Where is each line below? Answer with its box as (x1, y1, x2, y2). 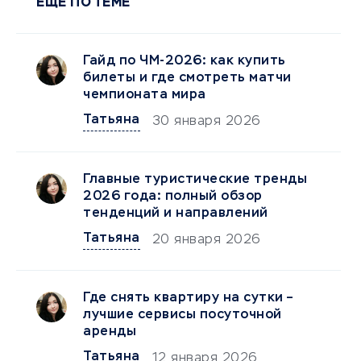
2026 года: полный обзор (83, 190, 263, 204)
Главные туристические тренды (83, 173, 307, 187)
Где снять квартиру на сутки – (83, 292, 293, 305)
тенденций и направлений (83, 207, 268, 221)
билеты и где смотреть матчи (83, 72, 292, 85)
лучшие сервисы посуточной (83, 309, 282, 322)
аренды (83, 326, 136, 339)
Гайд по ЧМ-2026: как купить (83, 55, 286, 68)
